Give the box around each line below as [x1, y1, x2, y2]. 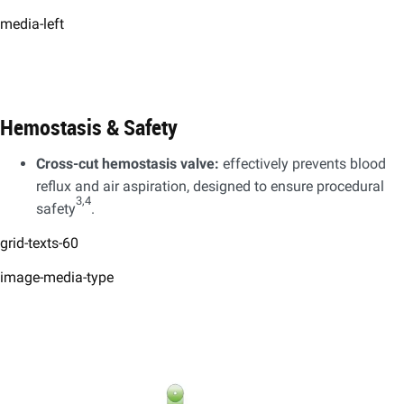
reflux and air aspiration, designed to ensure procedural [36, 177, 384, 195]
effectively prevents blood [219, 154, 386, 172]
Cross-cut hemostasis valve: [36, 154, 219, 172]
